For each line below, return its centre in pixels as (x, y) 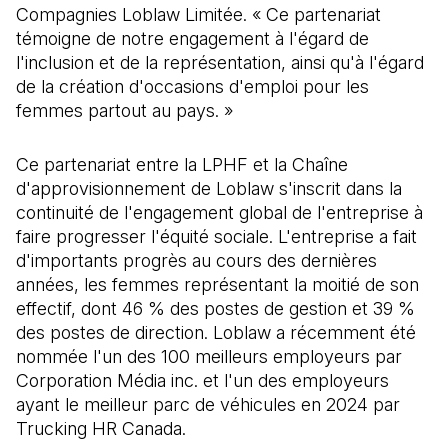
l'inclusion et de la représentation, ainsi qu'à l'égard (220, 62)
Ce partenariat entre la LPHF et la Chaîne (182, 164)
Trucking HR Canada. (101, 428)
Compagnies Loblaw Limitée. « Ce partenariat (198, 14)
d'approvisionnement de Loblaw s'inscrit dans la (209, 188)
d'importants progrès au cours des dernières (196, 260)
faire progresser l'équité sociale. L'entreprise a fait (216, 236)
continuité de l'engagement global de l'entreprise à (219, 212)
